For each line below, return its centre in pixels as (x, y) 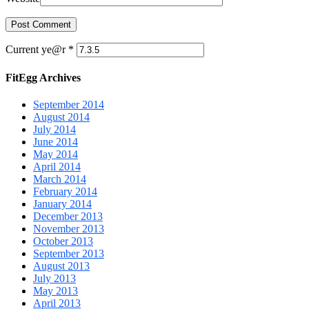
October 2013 (63, 241)
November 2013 (69, 229)
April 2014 (57, 167)
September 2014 (69, 105)
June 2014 (56, 142)
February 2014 (65, 192)
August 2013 (61, 266)
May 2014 (56, 154)
